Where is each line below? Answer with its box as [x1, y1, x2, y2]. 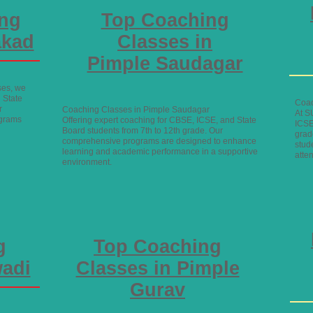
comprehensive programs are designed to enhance [62, 136, 256, 146]
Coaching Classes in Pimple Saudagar [62, 105, 210, 115]
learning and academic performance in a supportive [62, 147, 258, 156]
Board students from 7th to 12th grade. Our [62, 126, 223, 136]
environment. [62, 157, 112, 167]
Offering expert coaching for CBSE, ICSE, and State [62, 115, 256, 125]
